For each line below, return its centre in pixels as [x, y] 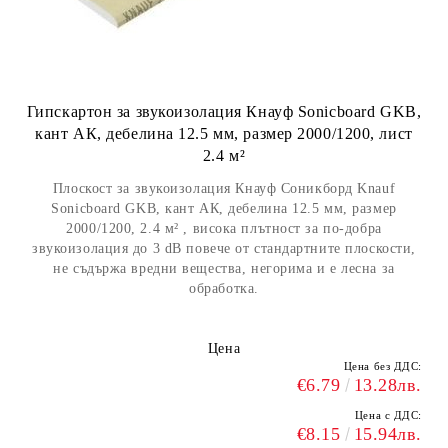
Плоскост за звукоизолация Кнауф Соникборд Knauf [224, 188]
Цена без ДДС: [382, 366]
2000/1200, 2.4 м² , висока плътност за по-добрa [224, 228]
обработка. [224, 288]
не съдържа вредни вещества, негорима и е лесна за [224, 268]
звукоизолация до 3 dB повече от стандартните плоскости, [224, 248]
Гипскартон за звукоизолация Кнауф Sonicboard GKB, [224, 111]
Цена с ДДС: [388, 415]
